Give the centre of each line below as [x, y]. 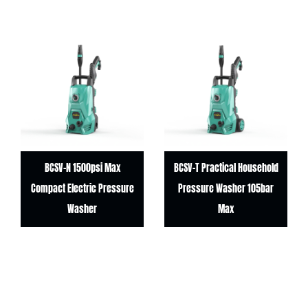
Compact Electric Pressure [66, 189]
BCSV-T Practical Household [209, 168]
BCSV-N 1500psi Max [66, 168]
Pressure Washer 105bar [210, 189]
